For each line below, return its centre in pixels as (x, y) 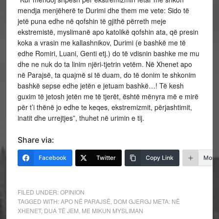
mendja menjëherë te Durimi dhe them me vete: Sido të (103, 10)
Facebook (52, 158)
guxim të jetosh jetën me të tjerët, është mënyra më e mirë (108, 96)
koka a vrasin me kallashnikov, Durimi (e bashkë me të (101, 43)
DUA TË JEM (61, 210)
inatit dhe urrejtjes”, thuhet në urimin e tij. (81, 118)
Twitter (106, 158)
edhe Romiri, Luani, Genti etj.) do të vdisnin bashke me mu (108, 53)
